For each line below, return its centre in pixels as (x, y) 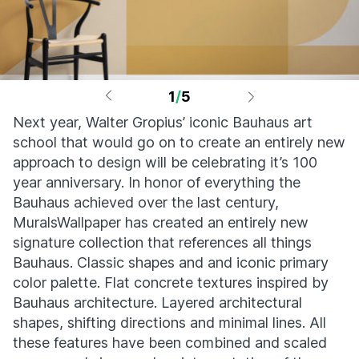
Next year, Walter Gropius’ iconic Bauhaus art (163, 122)
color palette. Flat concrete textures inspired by (171, 282)
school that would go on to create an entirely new (179, 142)
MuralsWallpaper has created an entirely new (161, 222)
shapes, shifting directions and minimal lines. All (169, 323)
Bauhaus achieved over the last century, (146, 202)
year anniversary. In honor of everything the (157, 182)
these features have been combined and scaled (170, 343)
